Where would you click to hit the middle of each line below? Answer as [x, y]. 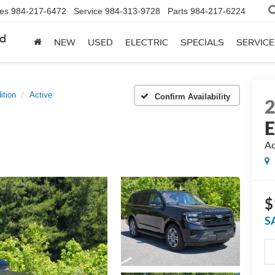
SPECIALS [202, 43]
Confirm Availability [192, 96]
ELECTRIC [147, 43]
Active [41, 95]
